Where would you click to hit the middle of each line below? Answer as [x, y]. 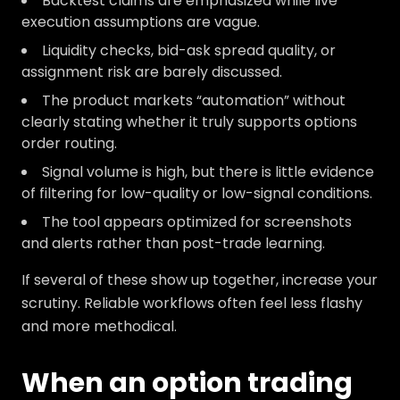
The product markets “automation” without [194, 100]
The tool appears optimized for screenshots [197, 222]
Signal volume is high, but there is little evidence [208, 172]
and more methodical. [99, 326]
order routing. [69, 143]
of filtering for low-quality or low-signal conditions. [197, 193]
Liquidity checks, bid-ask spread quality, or [189, 50]
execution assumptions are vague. [141, 22]
